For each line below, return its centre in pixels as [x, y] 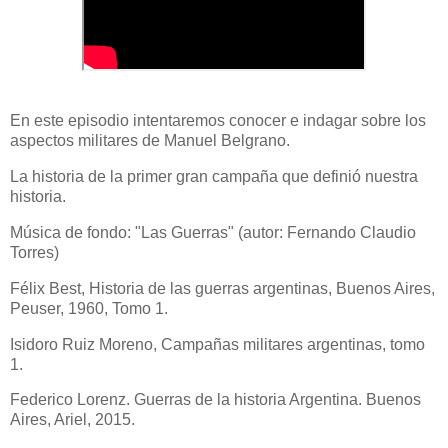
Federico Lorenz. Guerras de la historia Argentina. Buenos [215, 400]
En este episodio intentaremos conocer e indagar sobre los [218, 121]
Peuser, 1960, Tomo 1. [89, 308]
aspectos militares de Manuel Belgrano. [150, 141]
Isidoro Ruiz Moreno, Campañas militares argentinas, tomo [217, 344]
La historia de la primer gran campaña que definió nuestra [214, 177]
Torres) [34, 252]
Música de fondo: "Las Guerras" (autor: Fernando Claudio [213, 232]
